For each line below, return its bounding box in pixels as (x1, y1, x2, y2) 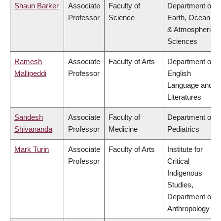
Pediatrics (167, 125, 199, 134)
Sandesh (14, 113, 43, 122)
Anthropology (167, 204, 210, 213)
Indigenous (167, 169, 202, 178)
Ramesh (14, 57, 42, 66)
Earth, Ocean (167, 13, 210, 22)
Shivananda (14, 125, 52, 134)
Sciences (167, 37, 197, 46)
